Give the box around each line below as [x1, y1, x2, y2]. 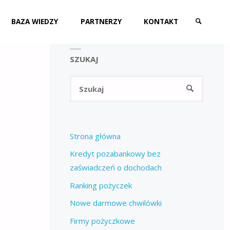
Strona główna [69, 130, 121, 141]
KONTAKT [143, 17, 178, 26]
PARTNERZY [80, 17, 122, 26]
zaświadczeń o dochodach [69, 162, 162, 173]
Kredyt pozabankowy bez [69, 148, 161, 159]
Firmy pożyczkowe [69, 215, 135, 226]
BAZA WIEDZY [11, 17, 59, 26]
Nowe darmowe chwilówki [69, 198, 162, 208]
